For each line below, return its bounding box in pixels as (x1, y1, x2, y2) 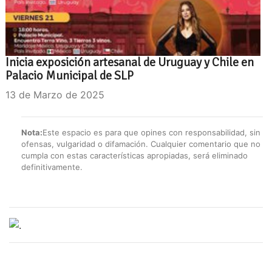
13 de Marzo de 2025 (5, 88, 104, 101)
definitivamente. (21, 161, 83, 172)
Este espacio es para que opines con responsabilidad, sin (42, 127, 260, 137)
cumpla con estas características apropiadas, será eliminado (21, 150, 248, 160)
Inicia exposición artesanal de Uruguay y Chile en (5, 54, 254, 70)
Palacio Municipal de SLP (5, 67, 134, 83)
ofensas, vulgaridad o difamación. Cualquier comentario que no (21, 138, 260, 149)
